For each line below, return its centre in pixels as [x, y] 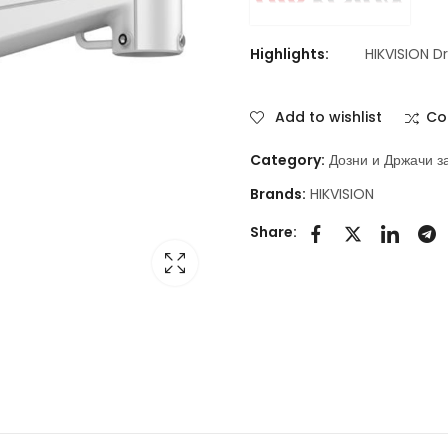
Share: [273, 232]
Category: [289, 159]
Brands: [279, 193]
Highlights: [289, 53]
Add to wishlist [328, 116]
